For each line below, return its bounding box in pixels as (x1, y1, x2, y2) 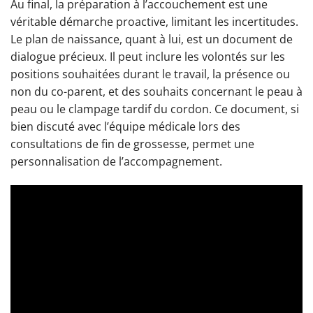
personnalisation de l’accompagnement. (10, 154, 222, 170)
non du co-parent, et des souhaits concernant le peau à (10, 84, 303, 100)
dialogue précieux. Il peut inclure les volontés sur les (10, 49, 285, 65)
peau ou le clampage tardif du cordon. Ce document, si (10, 101, 299, 117)
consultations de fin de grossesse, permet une (10, 136, 254, 152)
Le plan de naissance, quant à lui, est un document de (10, 31, 293, 48)
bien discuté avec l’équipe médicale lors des (10, 119, 240, 135)
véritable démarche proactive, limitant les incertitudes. (10, 14, 298, 30)
